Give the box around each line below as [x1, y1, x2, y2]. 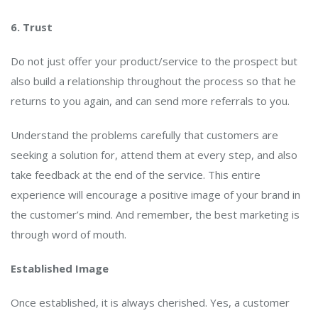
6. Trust [11, 20, 53, 35]
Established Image [11, 261, 111, 276]
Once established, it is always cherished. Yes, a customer [11, 295, 290, 310]
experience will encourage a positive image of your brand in [11, 187, 300, 202]
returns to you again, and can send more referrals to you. [11, 94, 295, 109]
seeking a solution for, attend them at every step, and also [11, 148, 297, 163]
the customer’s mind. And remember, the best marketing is [11, 207, 300, 222]
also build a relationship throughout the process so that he [11, 74, 296, 89]
